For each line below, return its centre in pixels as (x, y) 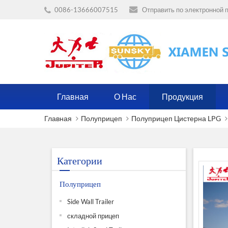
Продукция (182, 96)
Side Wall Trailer (91, 202)
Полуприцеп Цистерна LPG (176, 118)
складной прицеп (93, 216)
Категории (80, 160)
